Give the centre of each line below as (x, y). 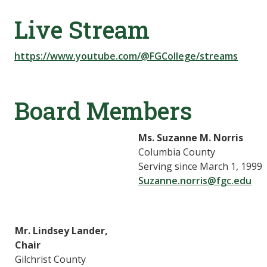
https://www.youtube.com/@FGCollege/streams (126, 56)
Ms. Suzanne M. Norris (191, 137)
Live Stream (82, 29)
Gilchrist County (50, 259)
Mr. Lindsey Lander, (61, 230)
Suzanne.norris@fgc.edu (195, 180)
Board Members (103, 110)
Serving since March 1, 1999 (200, 166)
